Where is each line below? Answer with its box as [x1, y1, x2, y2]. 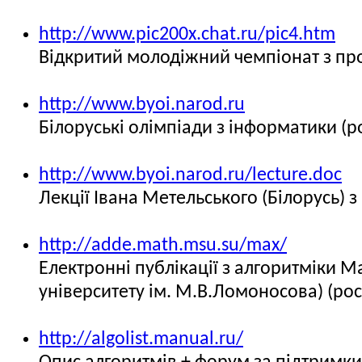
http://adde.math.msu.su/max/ [39, 236, 287, 255]
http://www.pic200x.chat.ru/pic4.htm [39, 25, 335, 44]
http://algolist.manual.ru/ [39, 330, 243, 349]
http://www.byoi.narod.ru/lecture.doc [39, 166, 342, 185]
